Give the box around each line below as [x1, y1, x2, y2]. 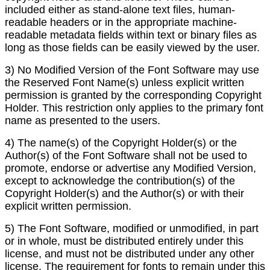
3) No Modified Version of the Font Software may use [5, 63, 259, 76]
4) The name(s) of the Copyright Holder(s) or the [5, 136, 237, 149]
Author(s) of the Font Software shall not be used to [5, 149, 247, 162]
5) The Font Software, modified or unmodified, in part [5, 222, 259, 234]
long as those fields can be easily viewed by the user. [5, 41, 260, 54]
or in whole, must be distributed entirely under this [5, 234, 243, 247]
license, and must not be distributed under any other [5, 247, 254, 260]
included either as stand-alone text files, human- [5, 3, 235, 16]
